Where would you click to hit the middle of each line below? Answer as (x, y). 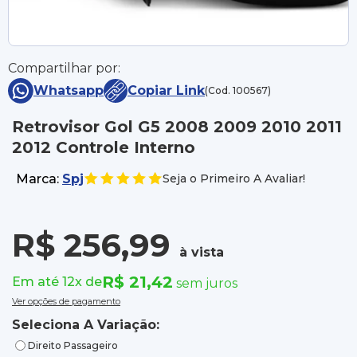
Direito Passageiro (73, 345)
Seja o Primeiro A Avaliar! (234, 179)
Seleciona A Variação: (86, 325)
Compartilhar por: (64, 69)
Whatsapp (69, 91)
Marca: (39, 178)
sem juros (207, 284)
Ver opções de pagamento (66, 302)
